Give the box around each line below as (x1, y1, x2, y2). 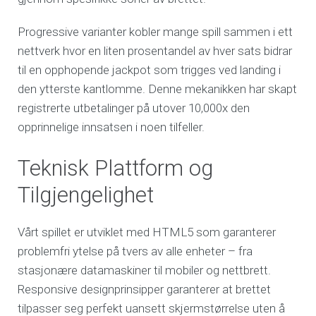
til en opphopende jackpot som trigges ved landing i (18, 63, 281, 78)
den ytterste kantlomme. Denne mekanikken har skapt (18, 82, 298, 97)
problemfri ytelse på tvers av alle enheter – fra (18, 244, 253, 259)
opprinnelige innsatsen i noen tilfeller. (18, 120, 205, 135)
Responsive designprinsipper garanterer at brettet (18, 282, 272, 297)
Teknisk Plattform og (18, 155, 214, 182)
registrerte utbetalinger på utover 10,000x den (18, 101, 250, 116)
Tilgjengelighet (18, 182, 154, 209)
